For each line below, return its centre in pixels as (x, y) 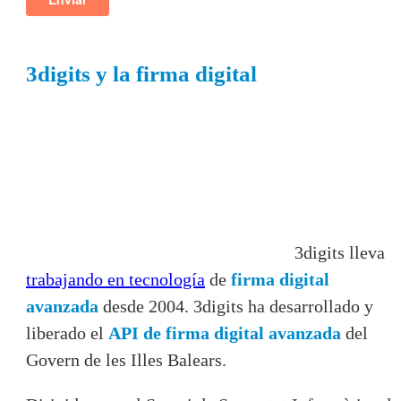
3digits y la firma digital (141, 73)
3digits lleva (340, 252)
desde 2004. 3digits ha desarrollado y (236, 306)
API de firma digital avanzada (225, 333)
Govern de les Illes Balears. (126, 359)
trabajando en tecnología (115, 279)
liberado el (65, 333)
